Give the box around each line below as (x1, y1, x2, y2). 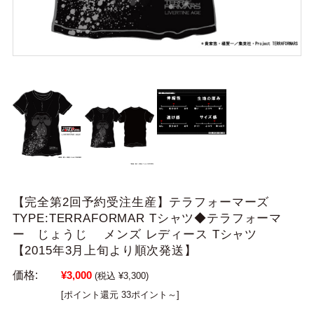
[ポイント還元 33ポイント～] (60, 289, 179, 300)
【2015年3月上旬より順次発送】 (12, 243, 197, 257)
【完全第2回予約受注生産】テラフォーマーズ (12, 195, 270, 209)
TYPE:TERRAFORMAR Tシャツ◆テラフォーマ (12, 211, 282, 225)
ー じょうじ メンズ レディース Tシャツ (12, 227, 270, 241)
